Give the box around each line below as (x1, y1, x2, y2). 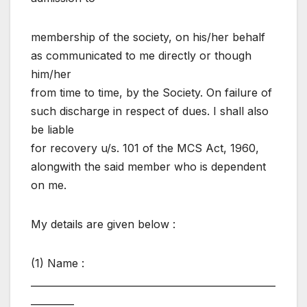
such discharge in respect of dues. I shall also (31, 104, 269, 119)
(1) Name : (31, 256, 84, 271)
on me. (31, 178, 66, 193)
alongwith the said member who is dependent (31, 160, 266, 174)
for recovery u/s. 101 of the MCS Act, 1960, (31, 141, 259, 156)
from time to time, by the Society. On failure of (31, 86, 272, 100)
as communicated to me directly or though (31, 49, 251, 63)
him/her (31, 67, 71, 82)
